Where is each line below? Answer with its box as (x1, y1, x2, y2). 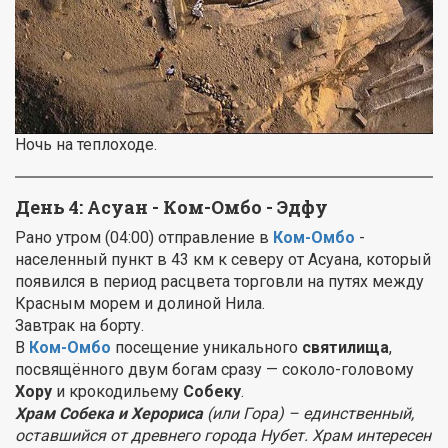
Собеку (183, 382, 241, 402)
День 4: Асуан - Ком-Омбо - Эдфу (15, 195, 328, 220)
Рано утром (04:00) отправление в (15, 228, 273, 248)
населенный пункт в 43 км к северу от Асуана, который (15, 250, 431, 270)
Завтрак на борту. (15, 316, 148, 336)
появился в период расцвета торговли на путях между (15, 272, 424, 292)
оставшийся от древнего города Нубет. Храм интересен (15, 426, 431, 446)
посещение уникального (111, 338, 302, 358)
